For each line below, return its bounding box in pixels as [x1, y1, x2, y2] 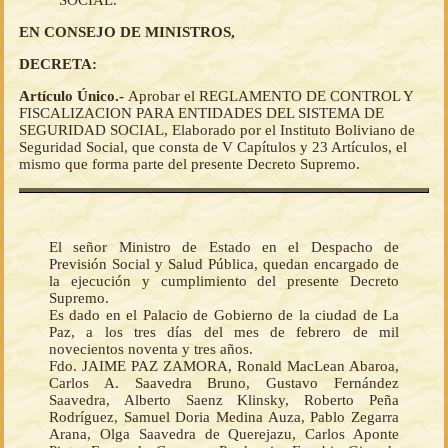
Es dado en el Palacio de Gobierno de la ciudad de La [49, 307, 399, 324]
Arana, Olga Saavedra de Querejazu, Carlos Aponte [49, 426, 399, 443]
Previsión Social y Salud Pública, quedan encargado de [49, 256, 399, 273]
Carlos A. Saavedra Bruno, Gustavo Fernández [49, 375, 399, 392]
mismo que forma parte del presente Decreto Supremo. [19, 156, 360, 173]
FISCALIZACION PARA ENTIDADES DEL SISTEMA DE [19, 105, 384, 122]
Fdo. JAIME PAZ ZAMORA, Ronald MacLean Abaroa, [49, 358, 399, 375]
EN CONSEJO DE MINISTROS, [19, 24, 235, 41]
